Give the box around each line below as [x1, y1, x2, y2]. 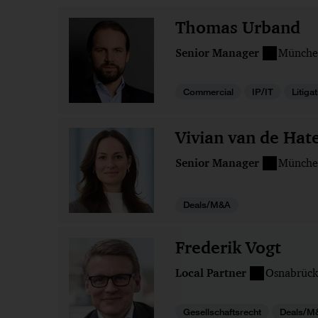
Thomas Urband [175, 17, 300, 38]
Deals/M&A [183, 199, 231, 210]
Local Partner [175, 266, 246, 280]
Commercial [183, 86, 234, 97]
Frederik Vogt [175, 237, 281, 258]
